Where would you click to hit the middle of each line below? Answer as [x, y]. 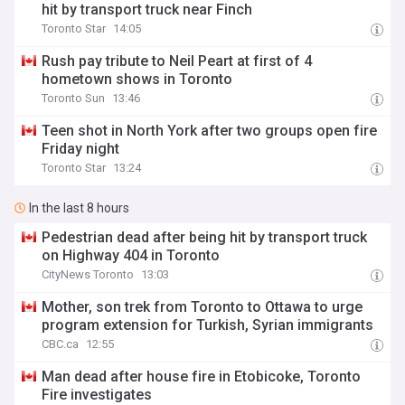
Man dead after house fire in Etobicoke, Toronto [202, 377]
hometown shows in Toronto [137, 79]
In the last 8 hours [79, 208]
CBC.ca [61, 344]
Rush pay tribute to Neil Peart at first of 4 [177, 61]
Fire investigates [97, 395]
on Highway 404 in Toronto [131, 255]
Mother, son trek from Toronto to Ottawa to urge [202, 307]
